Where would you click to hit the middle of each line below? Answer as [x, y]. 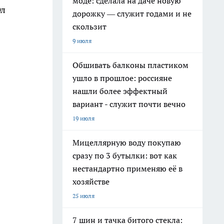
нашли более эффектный [120, 91]
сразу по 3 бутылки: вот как [125, 155]
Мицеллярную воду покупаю [127, 142]
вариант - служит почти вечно [129, 104]
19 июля [83, 118]
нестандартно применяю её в [127, 168]
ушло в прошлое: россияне [122, 78]
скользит [89, 26]
